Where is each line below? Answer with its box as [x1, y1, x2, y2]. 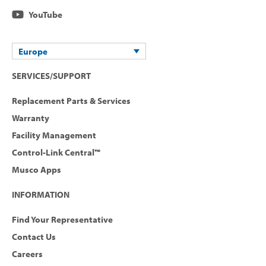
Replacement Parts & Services [12, 94, 131, 106]
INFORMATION [12, 188, 69, 200]
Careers [12, 248, 43, 259]
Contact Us [12, 230, 56, 242]
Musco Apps [12, 163, 61, 175]
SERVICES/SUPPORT [12, 69, 91, 81]
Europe [18, 45, 47, 57]
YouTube [28, 8, 62, 20]
